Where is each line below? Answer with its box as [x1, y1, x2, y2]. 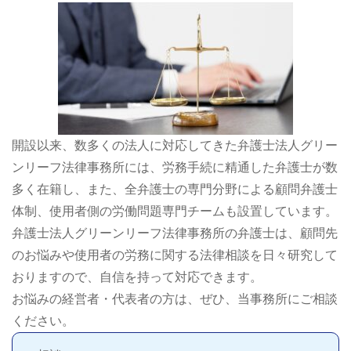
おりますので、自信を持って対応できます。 [12, 270, 262, 284]
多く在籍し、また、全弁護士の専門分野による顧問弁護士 [12, 183, 338, 197]
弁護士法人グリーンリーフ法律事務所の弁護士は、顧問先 [12, 226, 338, 241]
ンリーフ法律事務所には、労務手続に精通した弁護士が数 [12, 161, 338, 175]
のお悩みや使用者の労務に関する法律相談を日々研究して [12, 248, 338, 262]
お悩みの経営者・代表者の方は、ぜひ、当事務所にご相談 [12, 292, 338, 306]
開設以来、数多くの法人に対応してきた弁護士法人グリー [12, 139, 338, 153]
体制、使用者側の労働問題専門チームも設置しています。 [12, 204, 338, 219]
